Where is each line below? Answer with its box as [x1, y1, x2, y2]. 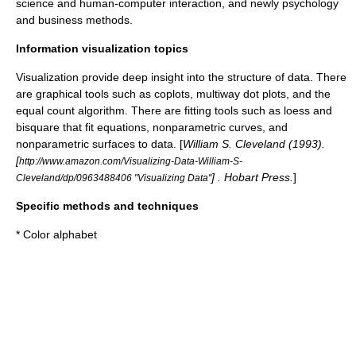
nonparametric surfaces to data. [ [16, 137, 183, 150]
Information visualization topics [16, 42, 188, 55]
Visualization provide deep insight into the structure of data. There [16, 71, 346, 83]
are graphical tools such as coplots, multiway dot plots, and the [16, 87, 331, 100]
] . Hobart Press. [211, 171, 293, 184]
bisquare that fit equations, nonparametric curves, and [16, 121, 288, 133]
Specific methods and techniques [16, 199, 199, 212]
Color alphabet [23, 228, 97, 241]
